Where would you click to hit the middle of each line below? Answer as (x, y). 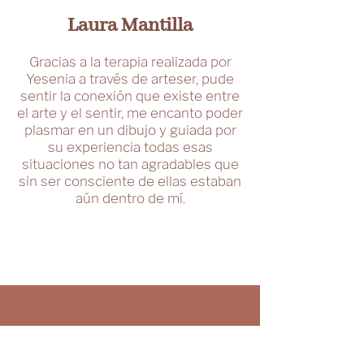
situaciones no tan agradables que (130, 164)
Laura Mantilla (130, 26)
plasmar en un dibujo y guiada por (130, 130)
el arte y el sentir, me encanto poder (130, 113)
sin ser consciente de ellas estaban (130, 181)
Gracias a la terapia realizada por (130, 62)
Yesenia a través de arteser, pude (130, 79)
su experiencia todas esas (130, 147)
